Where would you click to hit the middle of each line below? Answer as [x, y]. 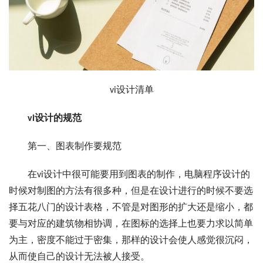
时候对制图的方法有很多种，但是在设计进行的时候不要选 [131, 192]
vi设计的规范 [55, 119]
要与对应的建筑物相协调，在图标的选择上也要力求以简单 [131, 225]
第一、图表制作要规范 [65, 147]
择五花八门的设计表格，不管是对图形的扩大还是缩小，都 [131, 208]
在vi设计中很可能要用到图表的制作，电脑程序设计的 [129, 175]
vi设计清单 [131, 91]
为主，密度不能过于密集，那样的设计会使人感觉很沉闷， [131, 241]
